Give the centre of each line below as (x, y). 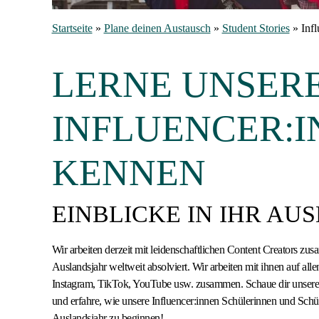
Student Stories (256, 28)
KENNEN (129, 173)
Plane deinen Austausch (157, 28)
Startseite (72, 28)
